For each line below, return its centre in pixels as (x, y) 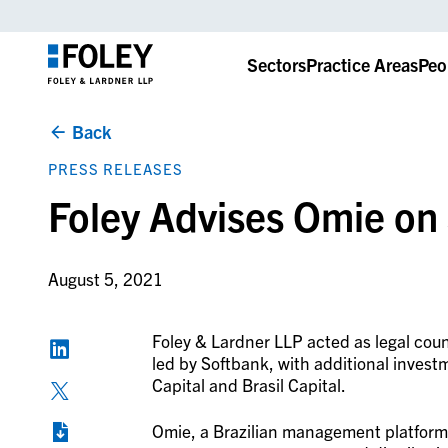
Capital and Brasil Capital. (248, 385)
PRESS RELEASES (115, 168)
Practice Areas (361, 64)
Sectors (276, 64)
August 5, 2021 (105, 279)
